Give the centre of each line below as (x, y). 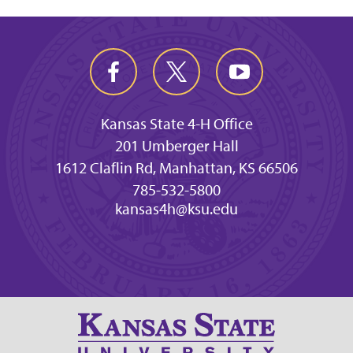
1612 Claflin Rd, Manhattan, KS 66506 (176, 168)
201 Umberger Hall (176, 146)
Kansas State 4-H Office (176, 124)
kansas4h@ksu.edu (176, 209)
